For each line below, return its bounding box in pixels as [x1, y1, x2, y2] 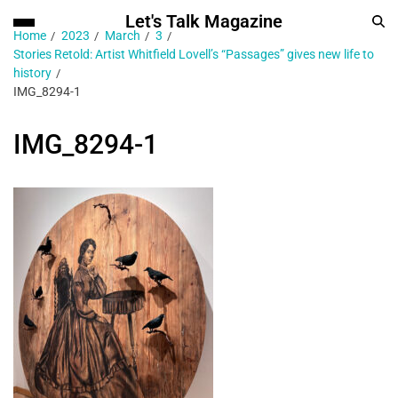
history [13, 66, 52, 80]
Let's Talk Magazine [124, 11, 283, 32]
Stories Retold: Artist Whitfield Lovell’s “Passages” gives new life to [13, 47, 374, 61]
